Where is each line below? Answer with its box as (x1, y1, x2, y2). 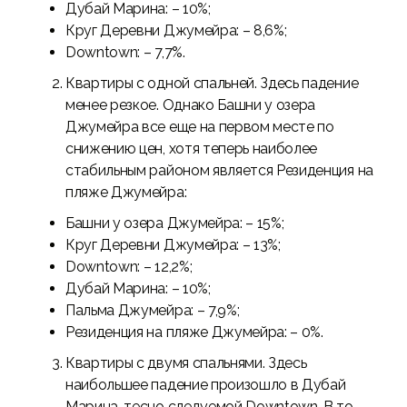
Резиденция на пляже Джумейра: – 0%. (65, 323, 323, 341)
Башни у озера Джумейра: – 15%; (65, 214, 284, 232)
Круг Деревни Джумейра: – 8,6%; (65, 22, 287, 39)
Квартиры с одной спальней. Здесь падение (65, 74, 359, 92)
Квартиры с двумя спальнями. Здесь (65, 354, 307, 372)
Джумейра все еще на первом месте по (65, 118, 334, 135)
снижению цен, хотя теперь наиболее (65, 140, 318, 157)
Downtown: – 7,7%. (65, 44, 185, 61)
